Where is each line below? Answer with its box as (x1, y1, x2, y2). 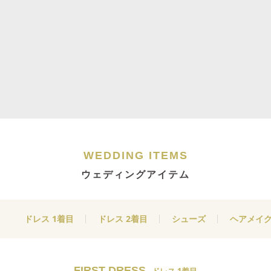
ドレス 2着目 (98, 213, 148, 225)
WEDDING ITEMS (83, 149, 188, 162)
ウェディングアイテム (81, 168, 190, 181)
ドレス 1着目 (24, 213, 74, 225)
